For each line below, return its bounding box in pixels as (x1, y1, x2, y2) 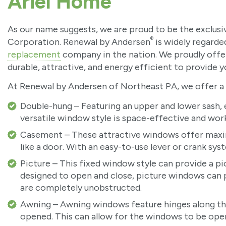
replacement (8, 48, 61, 60)
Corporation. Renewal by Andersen (8, 36, 150, 47)
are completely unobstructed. (20, 182, 142, 193)
